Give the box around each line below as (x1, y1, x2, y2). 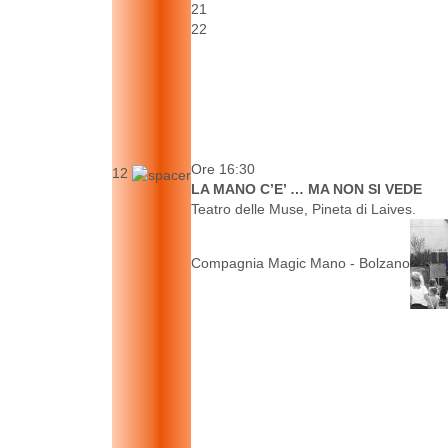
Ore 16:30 (191, 161, 255, 178)
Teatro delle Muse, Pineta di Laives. (191, 201, 416, 218)
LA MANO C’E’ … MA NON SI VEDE (191, 181, 422, 198)
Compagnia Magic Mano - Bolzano (191, 255, 410, 271)
